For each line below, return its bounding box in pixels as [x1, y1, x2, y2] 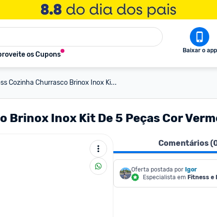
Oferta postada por [131, 166, 184, 173]
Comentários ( [158, 139, 213, 148]
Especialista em [143, 174, 187, 181]
